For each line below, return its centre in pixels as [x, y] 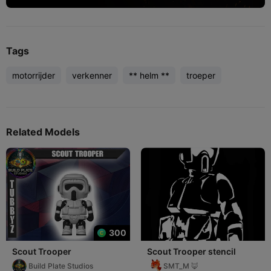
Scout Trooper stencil [191, 251]
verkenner [92, 75]
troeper [201, 75]
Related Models [43, 132]
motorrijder [34, 75]
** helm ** [149, 75]
